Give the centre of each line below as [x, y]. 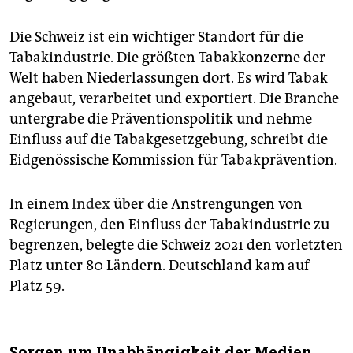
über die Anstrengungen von [206, 204]
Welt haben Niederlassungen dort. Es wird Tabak [169, 78]
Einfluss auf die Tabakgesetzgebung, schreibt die [169, 139]
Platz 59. [37, 286]
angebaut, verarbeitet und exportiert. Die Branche [174, 98]
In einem [41, 204]
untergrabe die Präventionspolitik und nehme [161, 119]
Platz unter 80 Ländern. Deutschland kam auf [160, 265]
